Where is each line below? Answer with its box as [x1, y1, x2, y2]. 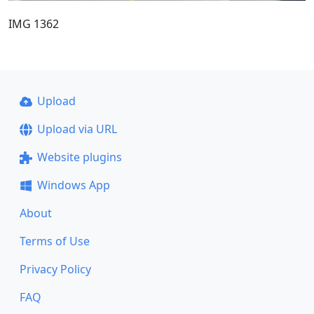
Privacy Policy [20, 261, 91, 277]
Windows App [36, 177, 110, 193]
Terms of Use [20, 233, 90, 249]
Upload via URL [36, 121, 117, 137]
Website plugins [36, 149, 122, 165]
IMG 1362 [8, 15, 59, 32]
